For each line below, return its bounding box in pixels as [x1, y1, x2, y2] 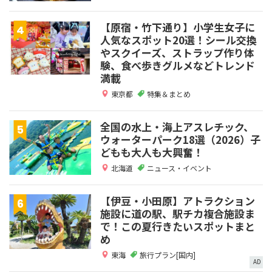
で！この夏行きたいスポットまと [100, 218, 255, 234]
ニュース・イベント [147, 162, 212, 173]
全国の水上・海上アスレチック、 [100, 118, 254, 134]
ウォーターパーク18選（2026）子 [100, 131, 260, 147]
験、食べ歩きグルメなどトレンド [100, 57, 255, 73]
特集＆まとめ [147, 88, 191, 99]
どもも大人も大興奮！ [100, 144, 203, 160]
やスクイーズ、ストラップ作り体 [100, 44, 254, 60]
